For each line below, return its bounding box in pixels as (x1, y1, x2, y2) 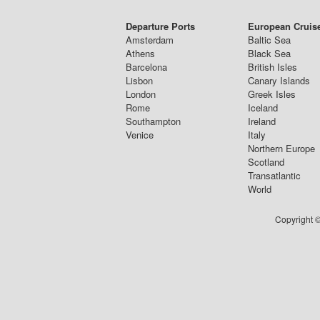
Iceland (248, 101, 278, 115)
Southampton (126, 114, 181, 129)
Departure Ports (126, 19, 195, 34)
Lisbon (126, 74, 153, 88)
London (126, 87, 156, 101)
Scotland (248, 155, 284, 169)
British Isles (248, 60, 297, 74)
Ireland (248, 114, 276, 129)
